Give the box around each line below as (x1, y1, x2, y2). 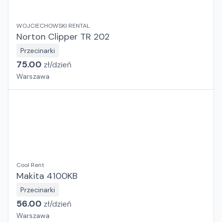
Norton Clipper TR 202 (16, 31, 110, 43)
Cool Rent (16, 161, 44, 169)
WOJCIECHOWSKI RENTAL (16, 22, 90, 30)
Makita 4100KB (16, 170, 77, 182)
